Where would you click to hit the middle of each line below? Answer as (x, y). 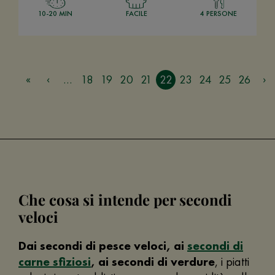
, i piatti (232, 261)
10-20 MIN (55, 13)
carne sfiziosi (55, 261)
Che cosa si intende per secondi (125, 199)
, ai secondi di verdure (153, 261)
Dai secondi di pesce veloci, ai (103, 245)
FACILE (136, 13)
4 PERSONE (219, 13)
